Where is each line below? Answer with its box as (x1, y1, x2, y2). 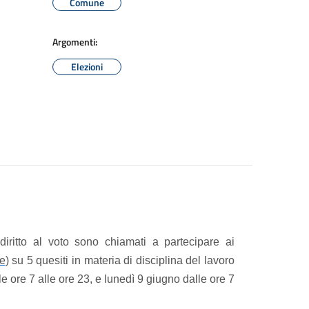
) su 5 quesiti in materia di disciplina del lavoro (5, 255, 235, 266)
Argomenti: (52, 34, 97, 49)
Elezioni (71, 59, 103, 74)
